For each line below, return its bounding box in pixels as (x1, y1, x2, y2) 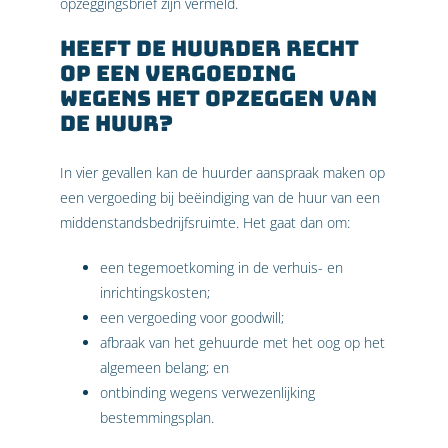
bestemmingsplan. (100, 407, 214, 427)
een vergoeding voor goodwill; (100, 307, 284, 327)
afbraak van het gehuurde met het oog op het (100, 332, 385, 352)
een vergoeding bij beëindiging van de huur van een (60, 187, 380, 207)
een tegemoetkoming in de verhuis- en (100, 257, 343, 277)
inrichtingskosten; (100, 282, 210, 302)
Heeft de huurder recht (60, 34, 359, 63)
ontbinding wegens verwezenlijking (100, 382, 315, 402)
